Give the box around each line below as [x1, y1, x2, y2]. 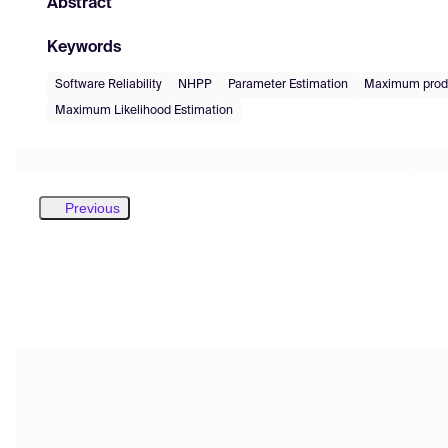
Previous [65, 199, 120, 216]
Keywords [47, 39, 121, 56]
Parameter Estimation [228, 78, 348, 91]
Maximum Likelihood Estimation [55, 104, 233, 117]
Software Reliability [55, 78, 162, 91]
